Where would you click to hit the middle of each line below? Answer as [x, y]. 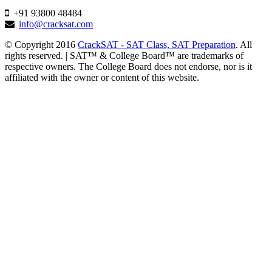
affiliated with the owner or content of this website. [102, 77]
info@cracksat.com [56, 24]
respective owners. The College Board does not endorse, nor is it [128, 66]
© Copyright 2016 [41, 44]
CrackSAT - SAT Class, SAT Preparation [157, 44]
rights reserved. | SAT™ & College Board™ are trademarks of [124, 55]
